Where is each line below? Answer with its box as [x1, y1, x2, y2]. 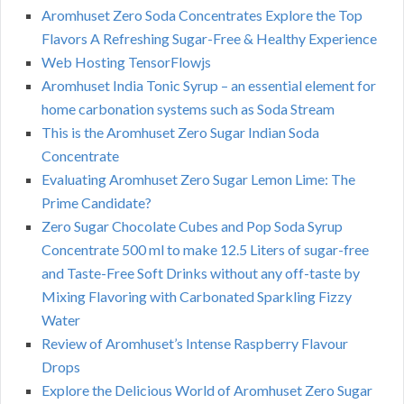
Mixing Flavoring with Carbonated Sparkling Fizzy [41, 288, 352, 306]
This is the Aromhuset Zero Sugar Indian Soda [41, 124, 319, 142]
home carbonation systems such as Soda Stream [41, 100, 335, 118]
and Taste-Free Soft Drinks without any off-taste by [41, 264, 360, 282]
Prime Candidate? [41, 194, 151, 212]
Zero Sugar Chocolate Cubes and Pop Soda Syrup [41, 217, 343, 235]
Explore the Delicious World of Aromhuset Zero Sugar [41, 381, 372, 399]
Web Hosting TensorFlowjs [41, 53, 211, 71]
